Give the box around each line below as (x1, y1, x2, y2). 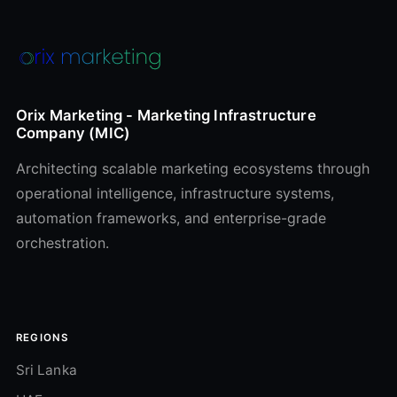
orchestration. (16, 234, 109, 253)
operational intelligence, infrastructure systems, (16, 184, 334, 203)
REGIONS (16, 331, 69, 345)
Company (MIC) (16, 124, 131, 143)
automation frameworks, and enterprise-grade (16, 209, 326, 228)
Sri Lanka (16, 362, 77, 379)
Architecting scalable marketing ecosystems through (16, 160, 370, 178)
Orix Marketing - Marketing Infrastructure (16, 106, 316, 125)
